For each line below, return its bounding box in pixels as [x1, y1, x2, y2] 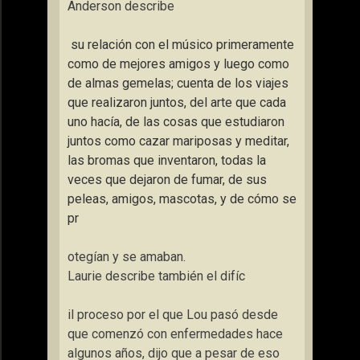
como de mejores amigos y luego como [67, 56, 289, 72]
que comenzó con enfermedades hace [67, 326, 283, 342]
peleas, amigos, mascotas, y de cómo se [67, 191, 297, 207]
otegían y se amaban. [67, 249, 186, 264]
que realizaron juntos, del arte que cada [67, 95, 286, 110]
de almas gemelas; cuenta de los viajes [67, 76, 288, 91]
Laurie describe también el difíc [67, 268, 245, 284]
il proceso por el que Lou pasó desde [67, 307, 278, 322]
